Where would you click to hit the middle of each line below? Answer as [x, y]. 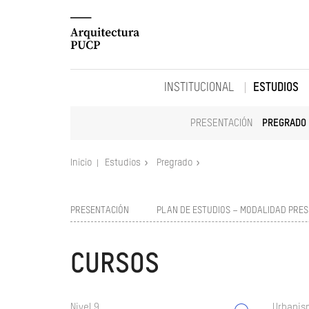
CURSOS [115, 265]
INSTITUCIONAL [199, 88]
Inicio [82, 163]
